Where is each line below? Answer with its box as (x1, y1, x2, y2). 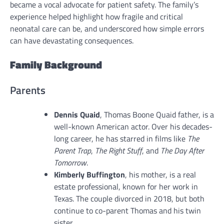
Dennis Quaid (54, 108, 100, 121)
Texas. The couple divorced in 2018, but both (54, 192, 204, 205)
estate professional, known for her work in (54, 180, 198, 193)
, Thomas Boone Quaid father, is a (100, 108, 214, 121)
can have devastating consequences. (10, 34, 133, 46)
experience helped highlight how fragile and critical (10, 10, 183, 22)
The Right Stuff (95, 144, 142, 157)
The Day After (160, 144, 204, 157)
